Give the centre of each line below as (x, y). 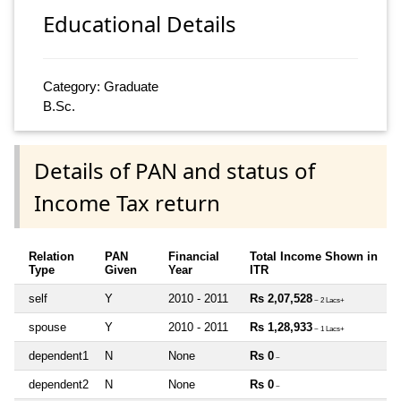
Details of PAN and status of (175, 170)
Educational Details (140, 24)
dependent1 (59, 355)
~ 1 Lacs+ (328, 328)
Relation (51, 256)
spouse (47, 327)
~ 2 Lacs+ (328, 300)
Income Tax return (127, 202)
